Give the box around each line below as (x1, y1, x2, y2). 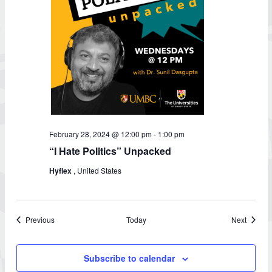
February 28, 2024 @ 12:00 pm (49, 129, 152, 139)
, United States (73, 165, 121, 175)
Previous (25, 214, 55, 225)
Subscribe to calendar (84, 252, 175, 264)
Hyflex (49, 165, 73, 176)
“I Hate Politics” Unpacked (49, 144, 171, 158)
